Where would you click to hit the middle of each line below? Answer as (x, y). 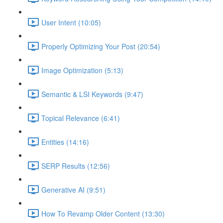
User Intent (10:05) (71, 22)
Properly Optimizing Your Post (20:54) (101, 46)
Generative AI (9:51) (73, 189)
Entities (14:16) (65, 142)
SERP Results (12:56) (76, 166)
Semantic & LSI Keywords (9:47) (92, 94)
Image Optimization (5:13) (82, 70)
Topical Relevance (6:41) (81, 118)
